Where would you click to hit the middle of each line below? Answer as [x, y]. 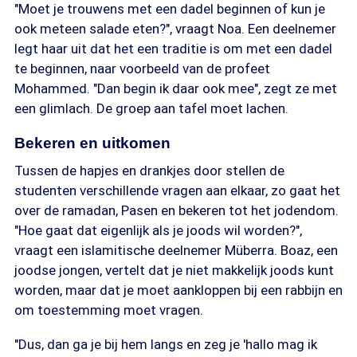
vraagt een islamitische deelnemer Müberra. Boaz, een [176, 250]
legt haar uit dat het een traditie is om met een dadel [173, 49]
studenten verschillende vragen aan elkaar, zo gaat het [177, 190]
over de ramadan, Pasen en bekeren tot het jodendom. [177, 210]
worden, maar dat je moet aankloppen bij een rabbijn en [178, 290]
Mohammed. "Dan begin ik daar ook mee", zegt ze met [176, 88]
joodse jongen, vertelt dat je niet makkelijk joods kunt [174, 270]
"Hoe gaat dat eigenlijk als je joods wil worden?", [158, 230]
